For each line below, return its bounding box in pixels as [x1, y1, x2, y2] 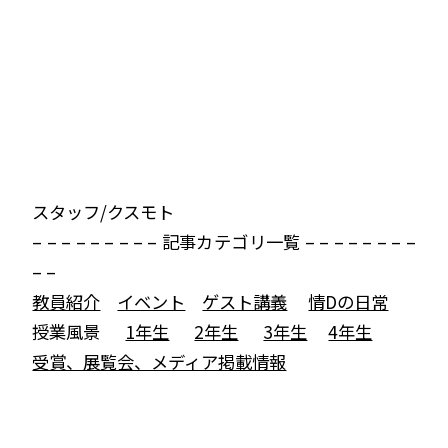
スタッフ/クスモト [32, 198, 175, 224]
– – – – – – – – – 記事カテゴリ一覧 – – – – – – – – [32, 228, 416, 254]
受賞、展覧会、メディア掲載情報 [32, 348, 287, 374]
